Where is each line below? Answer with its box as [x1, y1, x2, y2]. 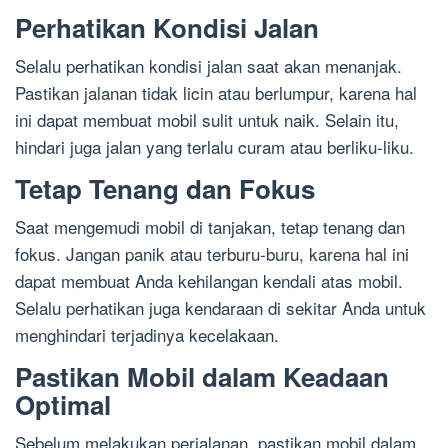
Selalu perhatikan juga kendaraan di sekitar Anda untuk [15, 294, 426, 320]
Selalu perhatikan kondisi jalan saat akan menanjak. [15, 52, 402, 78]
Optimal [15, 385, 111, 423]
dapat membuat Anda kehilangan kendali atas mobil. [15, 267, 403, 293]
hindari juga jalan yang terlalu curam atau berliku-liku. [15, 133, 414, 159]
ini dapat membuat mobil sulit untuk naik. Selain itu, [15, 106, 399, 132]
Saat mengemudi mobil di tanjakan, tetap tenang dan [15, 213, 405, 239]
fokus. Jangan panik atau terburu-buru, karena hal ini [15, 240, 409, 266]
